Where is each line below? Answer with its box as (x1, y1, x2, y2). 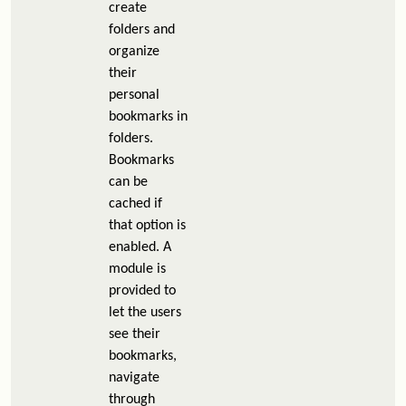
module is (109, 262, 166, 276)
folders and (109, 23, 175, 37)
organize (109, 44, 159, 59)
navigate (109, 371, 159, 385)
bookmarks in (109, 110, 188, 124)
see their (109, 327, 160, 342)
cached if (109, 197, 162, 211)
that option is (109, 218, 186, 233)
